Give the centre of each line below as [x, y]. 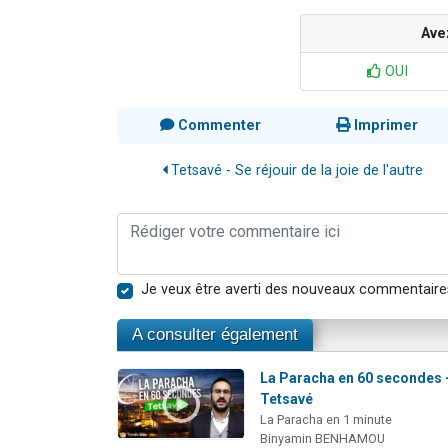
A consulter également [215, 335]
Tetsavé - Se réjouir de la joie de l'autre [294, 171]
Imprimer [384, 126]
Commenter [217, 126]
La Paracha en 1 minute [326, 420]
